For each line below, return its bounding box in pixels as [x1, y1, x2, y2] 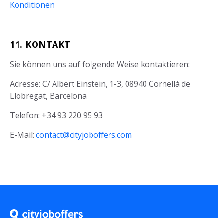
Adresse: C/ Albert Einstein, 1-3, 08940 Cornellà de [10, 78, 190, 90]
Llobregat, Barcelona [10, 91, 87, 102]
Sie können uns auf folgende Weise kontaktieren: [10, 59, 190, 70]
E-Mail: [10, 129, 36, 141]
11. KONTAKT [10, 38, 71, 51]
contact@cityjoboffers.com [36, 129, 132, 141]
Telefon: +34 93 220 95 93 [10, 110, 103, 121]
